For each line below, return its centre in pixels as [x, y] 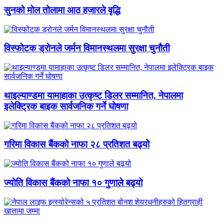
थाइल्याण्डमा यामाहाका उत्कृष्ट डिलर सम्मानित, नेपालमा [93, 95]
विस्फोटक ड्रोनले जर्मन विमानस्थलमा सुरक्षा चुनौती [87, 48]
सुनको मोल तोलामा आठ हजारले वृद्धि [62, 10]
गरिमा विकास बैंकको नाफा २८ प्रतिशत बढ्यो [77, 145]
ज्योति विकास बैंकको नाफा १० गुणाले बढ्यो [73, 183]
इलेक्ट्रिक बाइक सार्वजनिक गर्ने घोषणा [66, 106]
